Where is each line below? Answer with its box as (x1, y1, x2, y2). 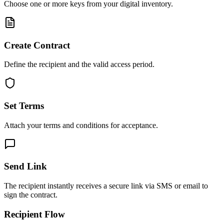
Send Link (4, 161, 47, 172)
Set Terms (4, 100, 44, 111)
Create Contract (4, 39, 70, 50)
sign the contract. (4, 190, 57, 199)
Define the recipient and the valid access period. (4, 60, 154, 69)
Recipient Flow (4, 208, 65, 219)
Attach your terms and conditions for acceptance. (4, 120, 158, 129)
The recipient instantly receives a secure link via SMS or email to (4, 181, 208, 190)
